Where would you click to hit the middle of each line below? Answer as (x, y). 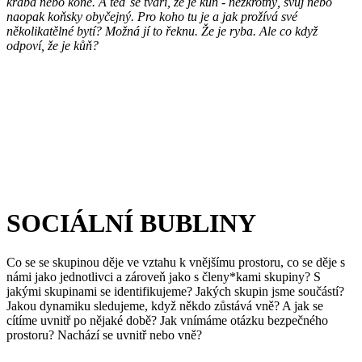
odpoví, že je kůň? (53, 46)
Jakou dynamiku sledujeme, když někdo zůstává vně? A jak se (165, 306)
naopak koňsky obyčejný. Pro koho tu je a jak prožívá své (152, 17)
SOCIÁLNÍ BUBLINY (131, 223)
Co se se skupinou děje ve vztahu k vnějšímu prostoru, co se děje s (176, 263)
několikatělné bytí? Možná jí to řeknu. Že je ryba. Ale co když (162, 32)
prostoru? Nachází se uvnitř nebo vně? (104, 335)
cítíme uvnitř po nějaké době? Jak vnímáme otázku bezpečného (167, 321)
